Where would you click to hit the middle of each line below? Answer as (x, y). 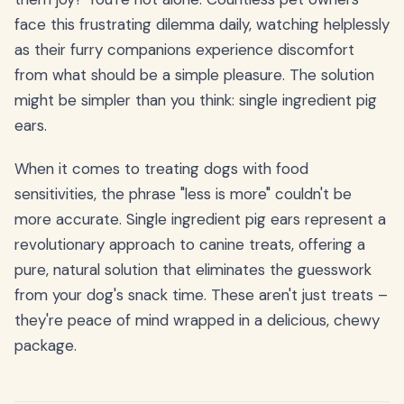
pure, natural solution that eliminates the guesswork (193, 270)
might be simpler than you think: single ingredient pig (196, 100)
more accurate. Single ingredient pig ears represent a (200, 219)
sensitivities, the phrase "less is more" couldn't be (183, 194)
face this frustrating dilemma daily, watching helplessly (202, 24)
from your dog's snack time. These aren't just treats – (201, 295)
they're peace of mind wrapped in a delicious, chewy (197, 320)
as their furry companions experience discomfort (184, 50)
